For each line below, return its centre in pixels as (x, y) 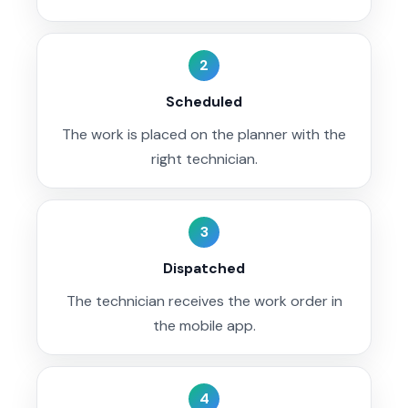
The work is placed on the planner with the (204, 134)
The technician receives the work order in (204, 301)
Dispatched (204, 268)
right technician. (204, 158)
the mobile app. (204, 325)
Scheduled (204, 101)
